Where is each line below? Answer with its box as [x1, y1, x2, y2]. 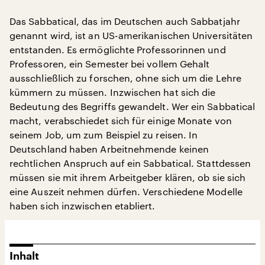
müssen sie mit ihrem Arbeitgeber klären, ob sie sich [9, 172, 246, 183]
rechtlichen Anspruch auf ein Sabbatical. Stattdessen [9, 157, 251, 169]
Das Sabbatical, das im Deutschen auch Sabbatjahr [9, 15, 240, 27]
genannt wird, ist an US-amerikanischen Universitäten [9, 30, 253, 41]
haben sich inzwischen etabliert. [9, 200, 156, 211]
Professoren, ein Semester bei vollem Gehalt [9, 58, 210, 69]
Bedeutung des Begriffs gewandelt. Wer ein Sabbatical [9, 101, 256, 112]
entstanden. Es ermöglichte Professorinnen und [9, 44, 226, 55]
